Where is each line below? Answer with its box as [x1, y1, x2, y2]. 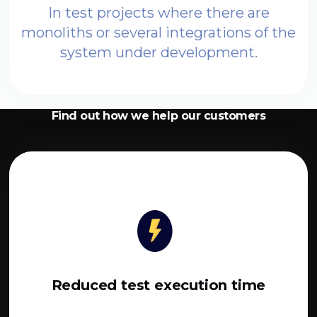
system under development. [59, 44, 258, 61]
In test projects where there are [47, 4, 270, 21]
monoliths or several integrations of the [21, 24, 296, 41]
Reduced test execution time [51, 277, 266, 294]
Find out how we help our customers [51, 109, 266, 122]
